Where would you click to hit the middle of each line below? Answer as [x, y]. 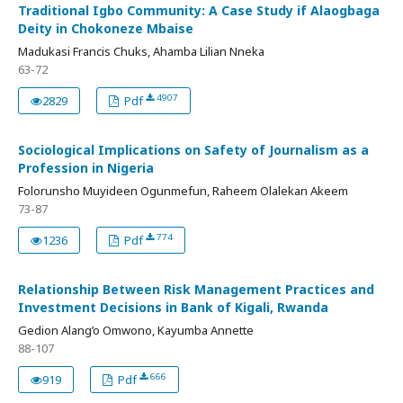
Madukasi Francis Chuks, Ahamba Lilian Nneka [141, 52]
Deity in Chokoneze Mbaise [106, 29]
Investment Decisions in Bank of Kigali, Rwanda [173, 308]
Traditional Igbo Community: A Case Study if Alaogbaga [199, 11]
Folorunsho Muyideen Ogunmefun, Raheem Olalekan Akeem [183, 191]
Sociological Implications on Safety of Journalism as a [193, 150]
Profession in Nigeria [86, 168]
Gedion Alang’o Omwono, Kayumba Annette [136, 331]
